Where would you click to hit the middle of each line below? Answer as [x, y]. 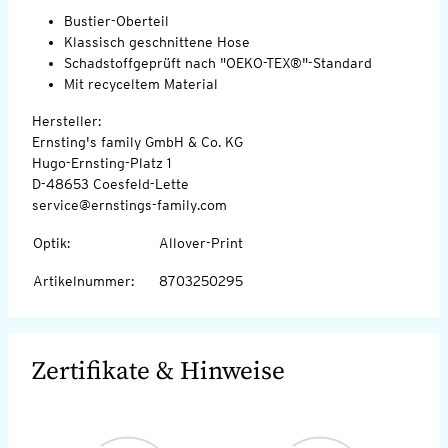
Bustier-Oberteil [116, 20]
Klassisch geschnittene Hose [157, 41]
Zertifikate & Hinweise [158, 371]
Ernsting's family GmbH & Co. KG [137, 141]
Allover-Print [201, 242]
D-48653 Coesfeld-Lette [110, 183]
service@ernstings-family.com [129, 204]
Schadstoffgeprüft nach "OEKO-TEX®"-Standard [218, 62]
